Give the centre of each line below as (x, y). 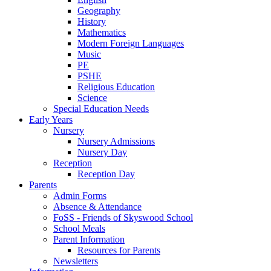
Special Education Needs (101, 108)
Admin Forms (80, 195)
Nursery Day (102, 152)
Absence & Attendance (97, 206)
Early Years (51, 119)
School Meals (79, 228)
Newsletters (76, 261)
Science (92, 97)
